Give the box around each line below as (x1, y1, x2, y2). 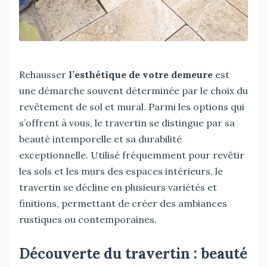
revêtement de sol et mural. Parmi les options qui (19, 100, 244, 113)
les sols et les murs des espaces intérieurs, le (19, 164, 223, 177)
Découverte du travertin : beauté (19, 244, 247, 263)
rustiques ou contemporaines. (19, 213, 157, 225)
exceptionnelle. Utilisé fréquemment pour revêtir (19, 148, 244, 161)
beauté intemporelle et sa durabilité (19, 132, 182, 145)
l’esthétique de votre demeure (69, 68, 213, 80)
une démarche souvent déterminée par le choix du (19, 84, 248, 97)
